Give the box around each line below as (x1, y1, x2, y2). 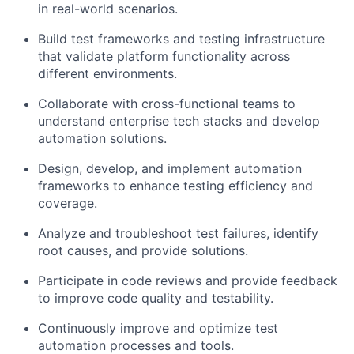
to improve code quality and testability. (38, 290, 273, 306)
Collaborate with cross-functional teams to (38, 96, 296, 111)
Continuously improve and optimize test (38, 320, 278, 336)
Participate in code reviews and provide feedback (38, 273, 337, 288)
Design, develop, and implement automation (38, 160, 302, 176)
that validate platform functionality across (38, 48, 290, 64)
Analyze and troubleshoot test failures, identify (38, 225, 318, 241)
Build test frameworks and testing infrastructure (38, 31, 325, 47)
